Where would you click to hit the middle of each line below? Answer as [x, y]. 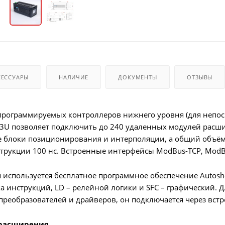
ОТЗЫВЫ [200, 77]
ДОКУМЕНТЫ [138, 77]
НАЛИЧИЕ [74, 77]
